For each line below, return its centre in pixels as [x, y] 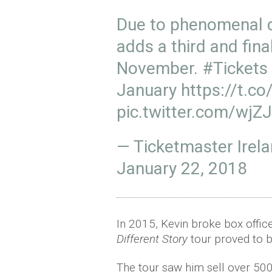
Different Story [152, 239]
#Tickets [235, 68]
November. [159, 68]
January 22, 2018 [182, 168]
